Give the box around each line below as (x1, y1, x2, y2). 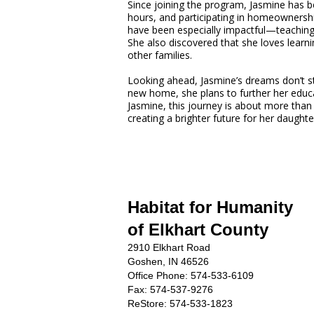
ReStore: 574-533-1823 (128, 298, 233, 309)
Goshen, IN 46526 (128, 256, 209, 267)
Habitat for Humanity (128, 198, 293, 217)
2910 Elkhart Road (128, 242, 210, 253)
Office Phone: (128, 270, 191, 281)
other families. (128, 48, 192, 62)
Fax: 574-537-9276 (128, 284, 213, 295)
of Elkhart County (128, 220, 268, 239)
